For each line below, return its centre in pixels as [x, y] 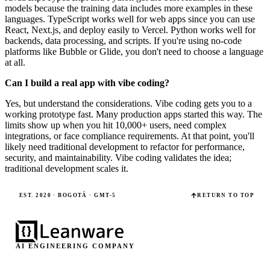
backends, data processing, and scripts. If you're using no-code [123, 40]
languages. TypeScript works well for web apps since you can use [130, 19]
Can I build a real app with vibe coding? [87, 83]
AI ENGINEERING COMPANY [75, 246]
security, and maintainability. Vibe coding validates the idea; [118, 157]
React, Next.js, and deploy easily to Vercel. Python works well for [130, 30]
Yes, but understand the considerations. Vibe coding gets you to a [128, 103]
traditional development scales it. [67, 168]
